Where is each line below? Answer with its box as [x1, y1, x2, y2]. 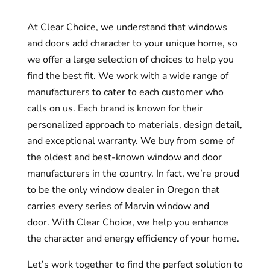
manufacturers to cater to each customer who [27, 86, 224, 99]
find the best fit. [27, 69, 98, 83]
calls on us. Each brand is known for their [27, 102, 203, 115]
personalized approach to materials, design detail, [27, 118, 242, 131]
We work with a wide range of [98, 69, 228, 83]
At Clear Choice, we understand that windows [27, 20, 227, 34]
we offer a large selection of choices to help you [27, 53, 234, 66]
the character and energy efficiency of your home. [27, 232, 239, 245]
